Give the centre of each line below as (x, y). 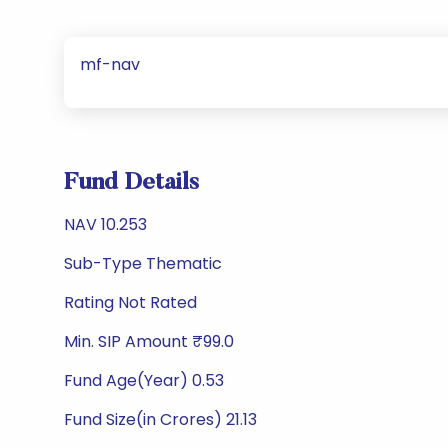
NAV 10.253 (105, 224)
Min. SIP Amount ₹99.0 (149, 341)
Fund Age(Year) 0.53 (144, 380)
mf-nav (110, 64)
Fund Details (131, 183)
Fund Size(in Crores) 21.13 (160, 419)
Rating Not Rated (130, 302)
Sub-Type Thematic (143, 263)
